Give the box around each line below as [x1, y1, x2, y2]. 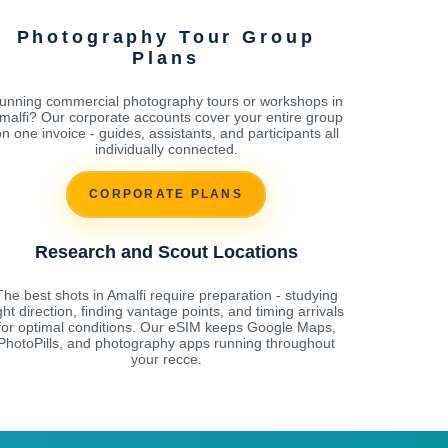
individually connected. [94, 140, 238, 157]
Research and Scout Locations [34, 241, 298, 262]
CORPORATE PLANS [89, 187, 243, 202]
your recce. [130, 350, 202, 367]
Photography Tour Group [16, 26, 316, 47]
